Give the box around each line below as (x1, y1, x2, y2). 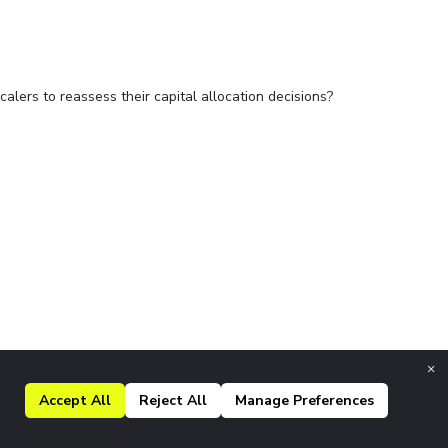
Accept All (91, 390, 111, 410)
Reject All (187, 390, 207, 410)
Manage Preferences (293, 390, 374, 410)
